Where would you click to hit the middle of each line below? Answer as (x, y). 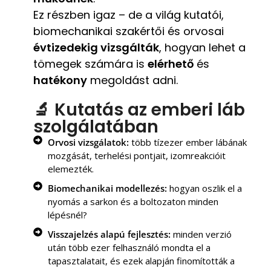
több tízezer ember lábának (188, 142)
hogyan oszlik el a (204, 188)
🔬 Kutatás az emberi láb (139, 109)
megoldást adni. (132, 80)
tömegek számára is (90, 64)
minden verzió (201, 234)
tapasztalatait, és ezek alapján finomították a (141, 260)
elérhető (171, 64)
